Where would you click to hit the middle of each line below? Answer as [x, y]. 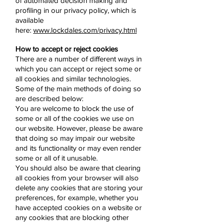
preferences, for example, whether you [77, 197]
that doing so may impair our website [75, 138]
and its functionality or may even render [78, 148]
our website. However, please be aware [79, 128]
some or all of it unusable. [56, 158]
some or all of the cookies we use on [75, 118]
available [29, 20]
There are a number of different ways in [79, 59]
